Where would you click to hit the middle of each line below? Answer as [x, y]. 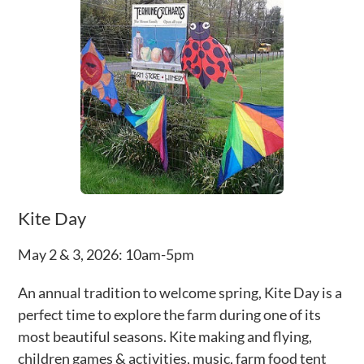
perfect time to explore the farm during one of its [170, 314]
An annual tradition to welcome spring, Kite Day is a [180, 292]
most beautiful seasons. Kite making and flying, [165, 336]
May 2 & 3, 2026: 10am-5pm [106, 254]
